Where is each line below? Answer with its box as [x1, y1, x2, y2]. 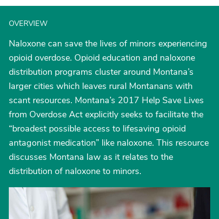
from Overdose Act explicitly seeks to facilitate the [9, 109, 203, 120]
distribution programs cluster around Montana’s [9, 66, 194, 78]
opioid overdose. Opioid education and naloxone [9, 52, 195, 64]
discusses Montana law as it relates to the [9, 151, 173, 163]
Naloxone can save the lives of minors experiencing [9, 38, 207, 49]
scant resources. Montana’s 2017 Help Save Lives [9, 94, 204, 106]
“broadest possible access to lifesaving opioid [9, 123, 186, 134]
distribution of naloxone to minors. [9, 165, 141, 177]
